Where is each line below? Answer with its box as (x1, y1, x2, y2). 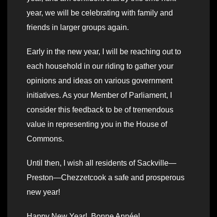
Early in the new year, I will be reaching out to (27, 47, 181, 56)
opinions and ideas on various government (27, 77, 172, 85)
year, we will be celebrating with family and (27, 9, 173, 17)
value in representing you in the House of (27, 120, 167, 129)
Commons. (27, 135, 64, 143)
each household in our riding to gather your (27, 62, 173, 71)
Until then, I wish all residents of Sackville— (27, 159, 176, 168)
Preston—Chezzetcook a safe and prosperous (27, 173, 185, 182)
